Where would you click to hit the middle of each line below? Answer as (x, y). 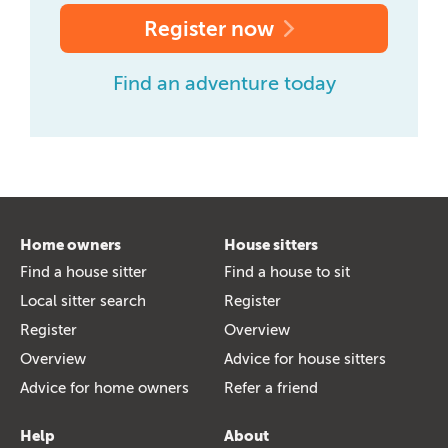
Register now (209, 28)
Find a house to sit (287, 271)
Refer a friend (271, 387)
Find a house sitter (83, 271)
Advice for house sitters (305, 358)
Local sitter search (83, 300)
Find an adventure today (224, 82)
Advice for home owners (104, 387)
